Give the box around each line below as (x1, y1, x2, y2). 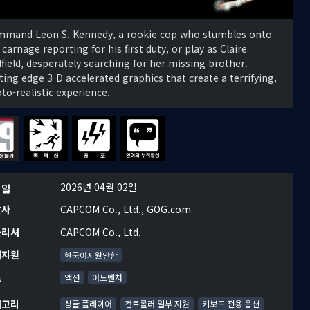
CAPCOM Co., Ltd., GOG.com (60, 202, 191, 217)
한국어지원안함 (64, 248, 118, 261)
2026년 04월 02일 (60, 180, 137, 194)
